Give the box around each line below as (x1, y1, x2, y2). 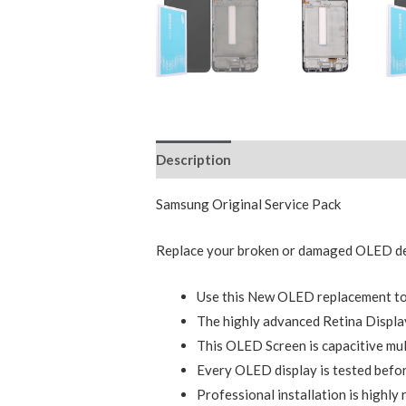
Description (156, 150, 232, 168)
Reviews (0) (247, 150, 321, 168)
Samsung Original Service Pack (156, 196, 342, 213)
